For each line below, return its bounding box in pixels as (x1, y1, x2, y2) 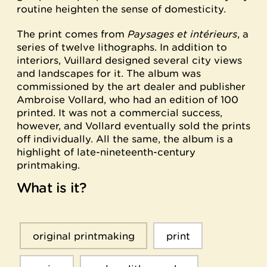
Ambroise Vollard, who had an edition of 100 (17, 94, 238, 105)
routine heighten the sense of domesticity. (17, 3, 226, 15)
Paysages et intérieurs (128, 28, 237, 40)
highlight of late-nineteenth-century (17, 146, 195, 158)
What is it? (17, 179, 87, 196)
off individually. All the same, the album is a (17, 133, 233, 145)
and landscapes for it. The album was (17, 67, 201, 79)
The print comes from (17, 28, 128, 40)
